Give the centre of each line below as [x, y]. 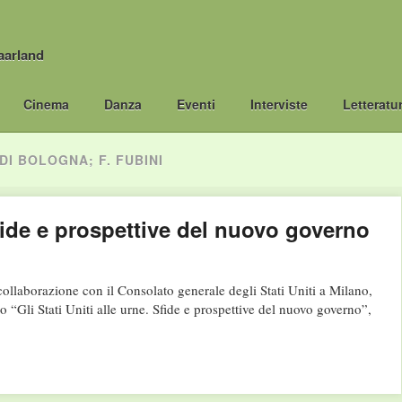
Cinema [46, 104]
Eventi [196, 104]
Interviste [280, 104]
